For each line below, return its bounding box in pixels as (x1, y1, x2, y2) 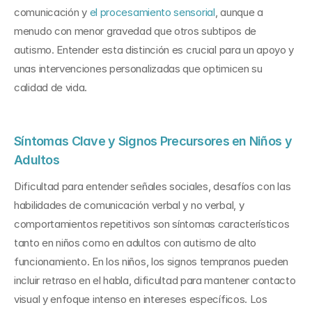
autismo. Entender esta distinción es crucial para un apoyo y (14, 43, 295, 56)
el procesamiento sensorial (89, 6, 215, 19)
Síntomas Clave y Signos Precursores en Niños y (14, 134, 292, 148)
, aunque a (214, 6, 263, 19)
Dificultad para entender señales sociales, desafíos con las (14, 180, 291, 193)
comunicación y (14, 6, 90, 19)
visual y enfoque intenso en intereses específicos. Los (14, 292, 267, 306)
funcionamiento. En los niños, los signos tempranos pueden (14, 255, 288, 268)
